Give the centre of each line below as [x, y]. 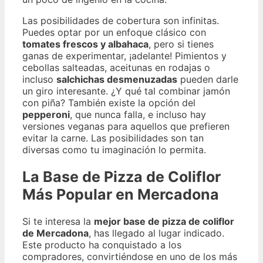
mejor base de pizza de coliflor [164, 221]
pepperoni [46, 114]
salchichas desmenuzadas [117, 79]
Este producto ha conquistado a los [102, 245]
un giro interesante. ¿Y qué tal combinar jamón [126, 91]
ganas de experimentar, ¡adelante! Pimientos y [124, 56]
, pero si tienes [181, 44]
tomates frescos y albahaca [85, 44]
